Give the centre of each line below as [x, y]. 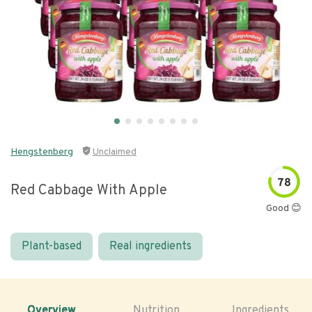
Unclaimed [115, 152]
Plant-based [52, 247]
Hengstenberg [42, 152]
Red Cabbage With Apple [89, 190]
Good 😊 [284, 209]
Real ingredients [150, 247]
